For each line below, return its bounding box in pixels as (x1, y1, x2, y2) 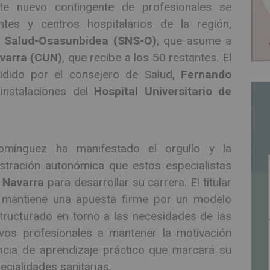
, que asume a (156, 34, 232, 48)
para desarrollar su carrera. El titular (44, 175, 231, 189)
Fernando (181, 67, 231, 82)
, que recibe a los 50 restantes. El (62, 51, 231, 65)
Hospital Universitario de (94, 84, 232, 99)
